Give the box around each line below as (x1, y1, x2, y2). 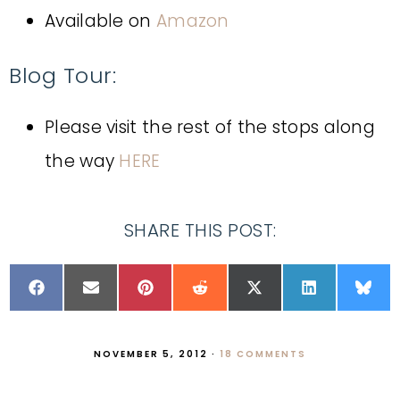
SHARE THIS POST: (123, 218, 277, 243)
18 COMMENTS (220, 347, 306, 361)
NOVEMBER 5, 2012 (94, 347, 208, 361)
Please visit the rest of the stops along (45, 115, 375, 139)
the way (45, 149, 120, 173)
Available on (45, 9, 156, 33)
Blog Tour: (9, 61, 116, 90)
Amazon (155, 9, 229, 33)
